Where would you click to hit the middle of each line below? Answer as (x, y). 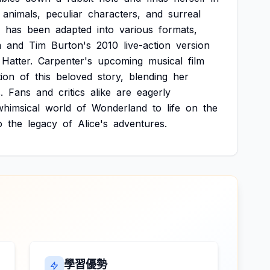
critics (72, 92)
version (193, 45)
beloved (74, 77)
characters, (114, 14)
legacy (42, 124)
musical (165, 61)
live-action (147, 45)
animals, (22, 14)
